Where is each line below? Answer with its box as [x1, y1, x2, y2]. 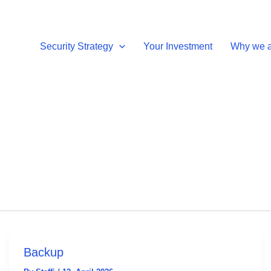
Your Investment [143, 41, 212, 51]
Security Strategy [40, 41, 114, 51]
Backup [23, 245, 64, 259]
